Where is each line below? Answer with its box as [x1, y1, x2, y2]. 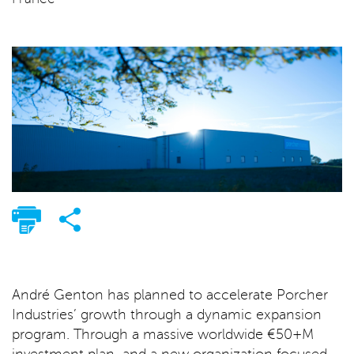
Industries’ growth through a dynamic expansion [12, 307, 322, 323]
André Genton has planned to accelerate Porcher [12, 287, 328, 303]
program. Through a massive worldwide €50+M [12, 326, 314, 343]
